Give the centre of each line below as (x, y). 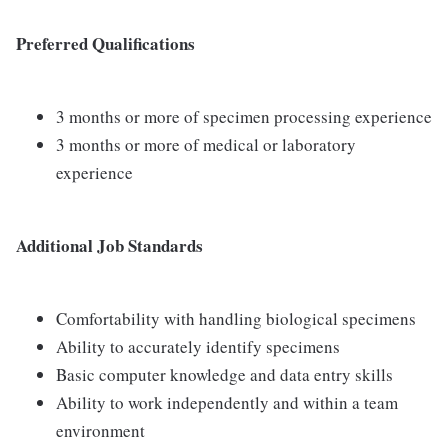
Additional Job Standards (109, 245)
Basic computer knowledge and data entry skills (224, 374)
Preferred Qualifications (105, 43)
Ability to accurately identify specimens (198, 346)
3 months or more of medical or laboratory (206, 144)
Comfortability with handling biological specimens (236, 318)
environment (100, 430)
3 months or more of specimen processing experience (244, 116)
